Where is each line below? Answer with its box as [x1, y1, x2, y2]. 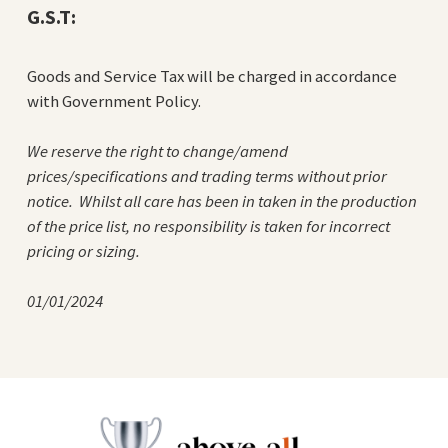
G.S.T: [26, 3, 76, 29]
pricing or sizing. [26, 239, 143, 262]
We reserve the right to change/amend [26, 139, 288, 162]
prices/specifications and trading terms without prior [26, 164, 387, 187]
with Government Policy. [26, 89, 201, 112]
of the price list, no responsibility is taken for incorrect [26, 214, 390, 237]
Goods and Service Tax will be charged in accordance [26, 64, 397, 87]
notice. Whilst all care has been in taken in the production [26, 189, 417, 212]
